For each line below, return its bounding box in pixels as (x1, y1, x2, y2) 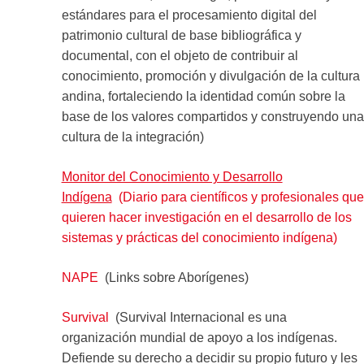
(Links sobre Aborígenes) (97, 270, 249, 284)
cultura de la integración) (61, 129, 204, 144)
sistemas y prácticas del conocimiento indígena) (61, 230, 337, 245)
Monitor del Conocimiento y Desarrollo (61, 169, 283, 184)
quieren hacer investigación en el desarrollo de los (61, 210, 352, 224)
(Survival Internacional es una (108, 310, 287, 324)
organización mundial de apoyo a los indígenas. (61, 330, 337, 344)
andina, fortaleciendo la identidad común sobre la (61, 89, 345, 103)
